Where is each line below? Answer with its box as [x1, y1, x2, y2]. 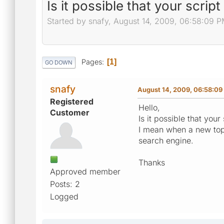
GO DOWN [45, 58, 72, 66]
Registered [50, 96, 93, 106]
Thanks [138, 157, 165, 167]
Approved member [50, 166, 120, 176]
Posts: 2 [50, 178, 80, 189]
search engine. [138, 135, 193, 145]
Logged [50, 191, 78, 201]
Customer [50, 107, 89, 117]
